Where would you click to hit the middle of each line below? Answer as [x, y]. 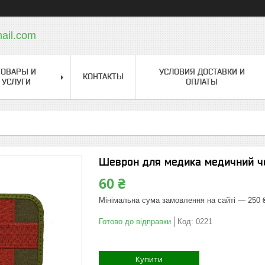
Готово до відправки [135, 222]
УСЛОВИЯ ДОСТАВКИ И [202, 72]
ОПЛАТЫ [202, 82]
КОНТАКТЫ [103, 76]
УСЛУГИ [16, 82]
